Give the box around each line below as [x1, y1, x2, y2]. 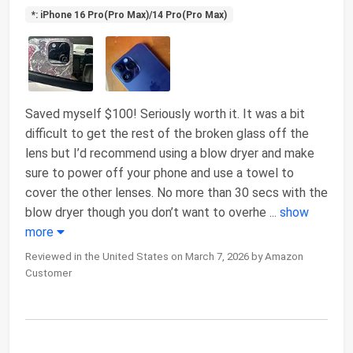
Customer [25, 266, 72, 279]
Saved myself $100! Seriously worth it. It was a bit [25, 106, 305, 121]
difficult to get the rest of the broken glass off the [25, 125, 309, 141]
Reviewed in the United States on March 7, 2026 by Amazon [25, 250, 303, 262]
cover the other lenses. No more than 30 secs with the [25, 184, 328, 200]
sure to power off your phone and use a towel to [25, 165, 294, 180]
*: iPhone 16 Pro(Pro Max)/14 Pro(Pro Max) [31, 9, 227, 20]
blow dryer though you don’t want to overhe [25, 204, 266, 220]
